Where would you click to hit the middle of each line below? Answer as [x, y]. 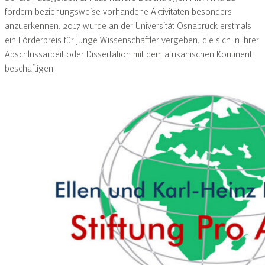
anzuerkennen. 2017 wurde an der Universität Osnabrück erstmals [128, 25]
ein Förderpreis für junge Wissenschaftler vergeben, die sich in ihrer [132, 39]
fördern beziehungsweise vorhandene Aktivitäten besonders [118, 11]
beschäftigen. [30, 68]
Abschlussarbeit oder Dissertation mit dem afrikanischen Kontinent [128, 54]
